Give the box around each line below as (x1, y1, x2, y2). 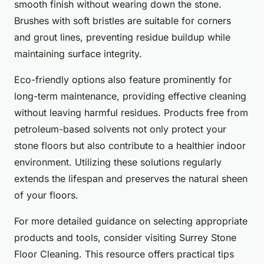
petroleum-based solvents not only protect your (14, 123, 226, 136)
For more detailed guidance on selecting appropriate (14, 215, 247, 227)
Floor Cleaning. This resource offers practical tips (14, 248, 234, 260)
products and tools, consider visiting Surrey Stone (14, 232, 236, 244)
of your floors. (14, 189, 78, 202)
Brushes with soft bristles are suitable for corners (14, 15, 231, 27)
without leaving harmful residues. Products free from (14, 107, 248, 119)
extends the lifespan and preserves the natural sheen (14, 173, 247, 185)
